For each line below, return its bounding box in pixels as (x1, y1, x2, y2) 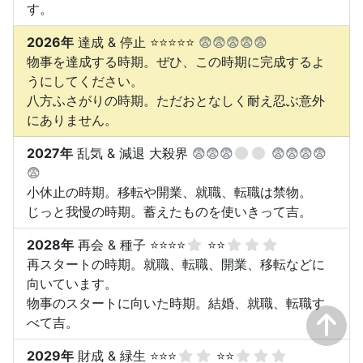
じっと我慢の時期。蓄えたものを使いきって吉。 (27, 203, 312, 220)
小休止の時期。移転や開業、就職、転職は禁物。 (27, 184, 312, 201)
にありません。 (27, 112, 117, 129)
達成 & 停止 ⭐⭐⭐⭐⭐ (74, 34, 199, 51)
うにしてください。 (27, 73, 143, 90)
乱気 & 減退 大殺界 (73, 145, 192, 162)
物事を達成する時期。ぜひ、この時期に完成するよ (27, 53, 325, 70)
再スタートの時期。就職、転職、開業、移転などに (27, 256, 325, 273)
